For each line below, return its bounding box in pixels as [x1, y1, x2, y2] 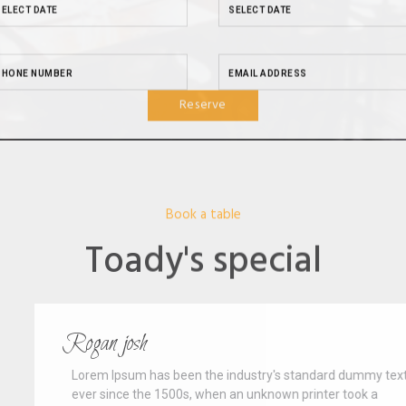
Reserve [179, 69, 227, 91]
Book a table [165, 203, 241, 226]
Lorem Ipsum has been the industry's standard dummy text [15, 368, 353, 383]
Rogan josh [6, 328, 92, 361]
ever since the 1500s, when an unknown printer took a [15, 387, 323, 402]
